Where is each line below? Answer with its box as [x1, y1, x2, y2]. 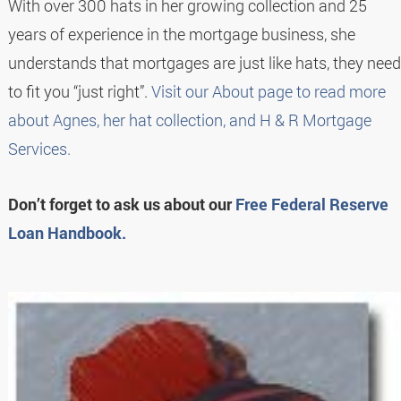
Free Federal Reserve [235, 192, 388, 215]
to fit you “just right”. [7, 80, 151, 102]
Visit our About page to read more [150, 80, 386, 102]
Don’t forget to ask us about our [7, 192, 235, 215]
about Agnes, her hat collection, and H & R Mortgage [7, 108, 371, 131]
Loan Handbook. [7, 221, 126, 243]
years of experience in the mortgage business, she [7, 22, 355, 45]
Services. [7, 137, 71, 159]
